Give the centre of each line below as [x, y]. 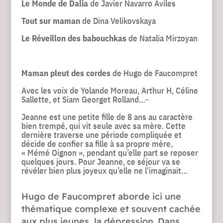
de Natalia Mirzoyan [162, 38]
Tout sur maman [51, 21]
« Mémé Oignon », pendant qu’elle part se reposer [110, 153]
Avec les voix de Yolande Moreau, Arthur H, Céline [110, 90]
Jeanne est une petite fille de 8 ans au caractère [107, 117]
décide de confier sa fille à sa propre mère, [97, 144]
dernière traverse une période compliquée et [101, 135]
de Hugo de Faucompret [155, 73]
